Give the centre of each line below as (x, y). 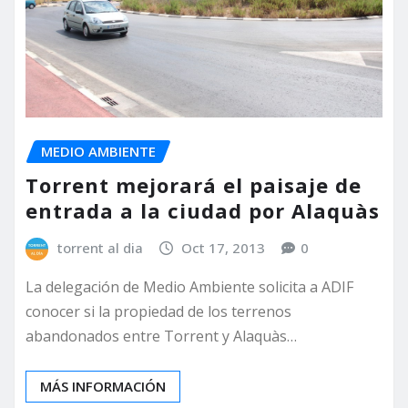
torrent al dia (100, 247)
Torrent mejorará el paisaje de (194, 184)
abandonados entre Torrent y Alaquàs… (161, 337)
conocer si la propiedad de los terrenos (158, 312)
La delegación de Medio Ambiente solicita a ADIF (189, 287)
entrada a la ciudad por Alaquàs (203, 210)
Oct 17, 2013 (224, 247)
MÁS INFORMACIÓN (103, 387)
